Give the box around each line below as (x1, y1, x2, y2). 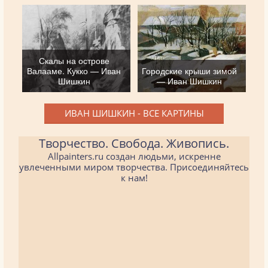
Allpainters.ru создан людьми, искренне (47, 150, 221, 162)
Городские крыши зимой (142, 64, 237, 77)
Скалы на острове (38, 54, 109, 66)
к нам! (120, 171, 148, 184)
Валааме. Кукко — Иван (27, 64, 121, 77)
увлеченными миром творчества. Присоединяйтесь (19, 160, 249, 173)
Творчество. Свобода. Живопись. (39, 135, 229, 151)
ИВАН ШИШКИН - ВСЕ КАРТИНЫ (64, 106, 204, 119)
